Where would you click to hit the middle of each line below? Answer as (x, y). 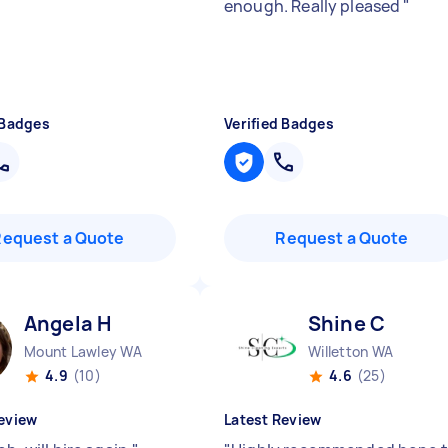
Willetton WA (350, 351)
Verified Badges (279, 123)
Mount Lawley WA (83, 351)
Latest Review (273, 419)
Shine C (347, 323)
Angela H (68, 323)
